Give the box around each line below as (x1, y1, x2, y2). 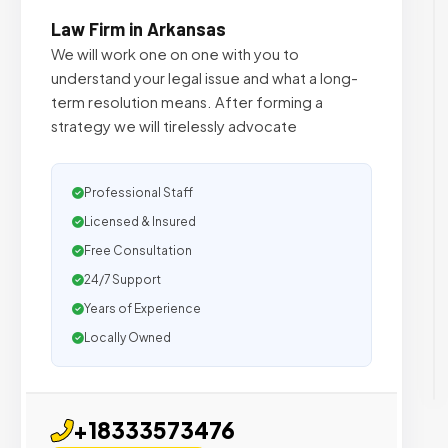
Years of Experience (84, 301, 201, 316)
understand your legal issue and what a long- (51, 69, 358, 87)
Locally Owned (84, 330, 171, 345)
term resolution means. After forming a (51, 93, 323, 111)
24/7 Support (84, 272, 161, 287)
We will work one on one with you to (51, 45, 299, 63)
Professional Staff (84, 185, 193, 200)
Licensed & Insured (84, 214, 196, 229)
